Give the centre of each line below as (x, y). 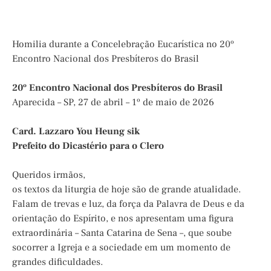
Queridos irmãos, (49, 175)
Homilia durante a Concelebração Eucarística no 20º (123, 44)
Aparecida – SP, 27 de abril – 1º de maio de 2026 (113, 102)
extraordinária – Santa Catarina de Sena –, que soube (122, 233)
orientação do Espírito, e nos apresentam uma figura (123, 218)
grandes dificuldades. (57, 262)
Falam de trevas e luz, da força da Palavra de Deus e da (128, 204)
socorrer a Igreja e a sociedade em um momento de (121, 247)
